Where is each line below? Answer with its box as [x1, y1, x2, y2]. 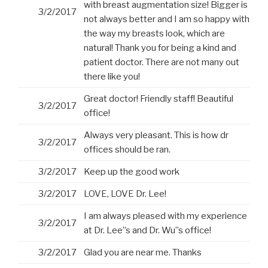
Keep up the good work [84, 166, 179, 178]
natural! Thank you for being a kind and [84, 42, 236, 54]
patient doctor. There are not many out [84, 57, 239, 68]
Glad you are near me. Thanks [84, 247, 202, 258]
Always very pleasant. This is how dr [84, 130, 229, 141]
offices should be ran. [84, 144, 170, 156]
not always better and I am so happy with [84, 14, 249, 25]
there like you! [84, 71, 140, 83]
